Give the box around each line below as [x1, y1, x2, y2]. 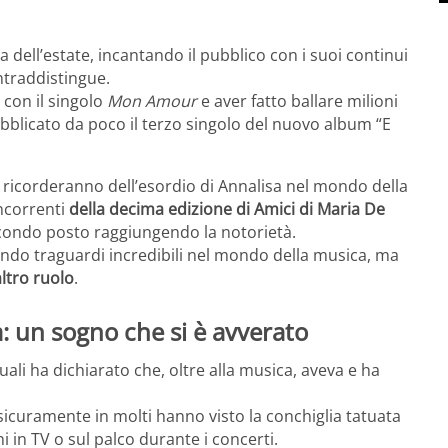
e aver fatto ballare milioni [197, 90, 398, 113]
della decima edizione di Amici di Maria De [69, 198, 385, 221]
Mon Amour [107, 90, 197, 113]
